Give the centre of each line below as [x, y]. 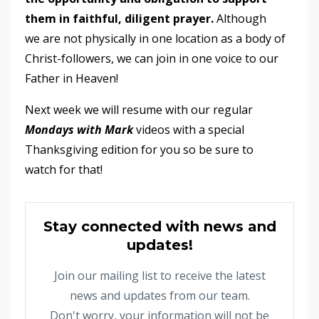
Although [240, 18]
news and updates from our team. [159, 295]
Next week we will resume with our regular [139, 109]
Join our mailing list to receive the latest [159, 275]
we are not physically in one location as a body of [155, 38]
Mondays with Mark [80, 129]
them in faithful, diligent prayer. [119, 18]
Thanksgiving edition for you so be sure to [139, 149]
